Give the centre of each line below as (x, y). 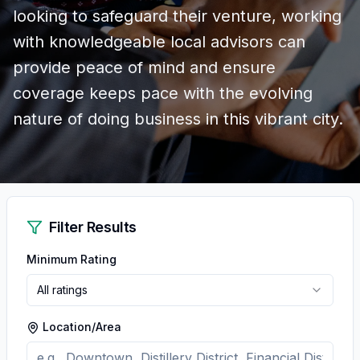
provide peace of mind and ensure (144, 67)
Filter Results (93, 227)
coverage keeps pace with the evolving (163, 93)
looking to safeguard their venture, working (177, 16)
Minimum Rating (72, 259)
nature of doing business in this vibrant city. (178, 119)
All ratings (62, 290)
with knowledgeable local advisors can (159, 42)
